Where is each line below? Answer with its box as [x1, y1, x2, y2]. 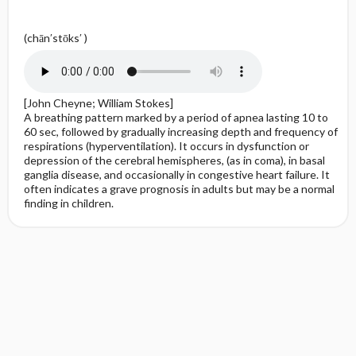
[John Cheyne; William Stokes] [23, 96, 173, 110]
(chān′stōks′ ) [23, 31, 87, 44]
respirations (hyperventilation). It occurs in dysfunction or [23, 139, 309, 153]
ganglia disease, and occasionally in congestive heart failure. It [23, 168, 330, 181]
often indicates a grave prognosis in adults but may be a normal [23, 182, 335, 195]
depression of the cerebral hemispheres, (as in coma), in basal [23, 153, 325, 167]
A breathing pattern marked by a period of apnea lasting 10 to [23, 110, 328, 124]
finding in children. [23, 196, 114, 210]
